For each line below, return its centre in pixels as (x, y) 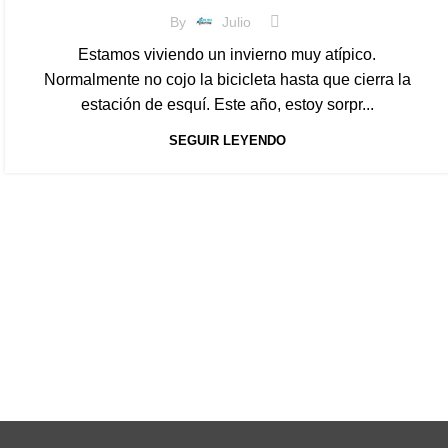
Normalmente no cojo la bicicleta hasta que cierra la (227, 79)
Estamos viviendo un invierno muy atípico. (227, 54)
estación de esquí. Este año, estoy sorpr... (227, 104)
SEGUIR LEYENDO (227, 140)
